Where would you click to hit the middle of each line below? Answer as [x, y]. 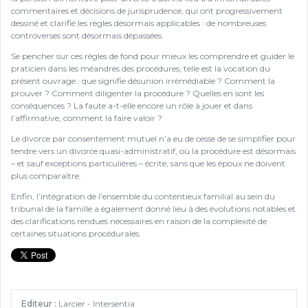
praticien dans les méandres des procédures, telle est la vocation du [141, 69]
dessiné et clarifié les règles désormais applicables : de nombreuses [139, 23]
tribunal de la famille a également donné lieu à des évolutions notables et [153, 209]
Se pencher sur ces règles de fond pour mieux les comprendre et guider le [153, 56]
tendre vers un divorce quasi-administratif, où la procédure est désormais [153, 151]
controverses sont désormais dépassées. [87, 36]
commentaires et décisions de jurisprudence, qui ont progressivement [147, 11]
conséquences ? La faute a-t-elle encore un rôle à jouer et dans [132, 106]
